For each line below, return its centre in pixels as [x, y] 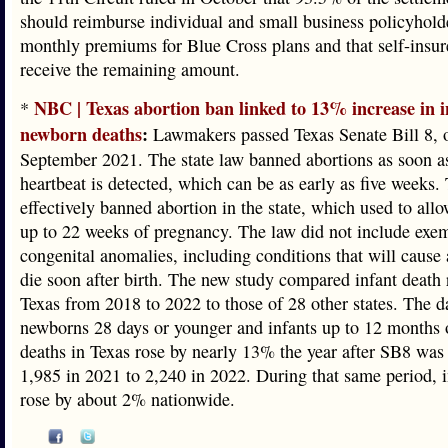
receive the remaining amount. [130, 69]
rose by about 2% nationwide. [127, 399]
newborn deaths [81, 134]
